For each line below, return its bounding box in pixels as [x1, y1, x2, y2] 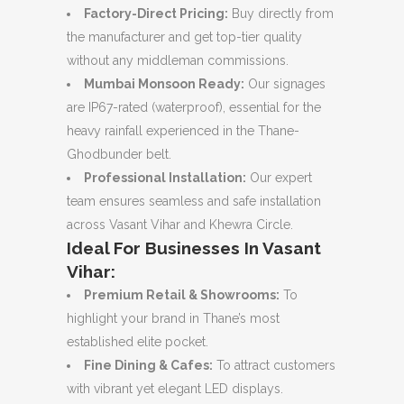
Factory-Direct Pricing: [84, 6, 228, 21]
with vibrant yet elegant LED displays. [67, 381, 283, 396]
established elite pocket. [67, 335, 208, 349]
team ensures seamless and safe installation [67, 194, 321, 208]
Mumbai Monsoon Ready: [84, 77, 244, 91]
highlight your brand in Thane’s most [67, 311, 280, 326]
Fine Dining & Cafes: [84, 358, 213, 372]
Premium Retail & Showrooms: [84, 288, 280, 302]
